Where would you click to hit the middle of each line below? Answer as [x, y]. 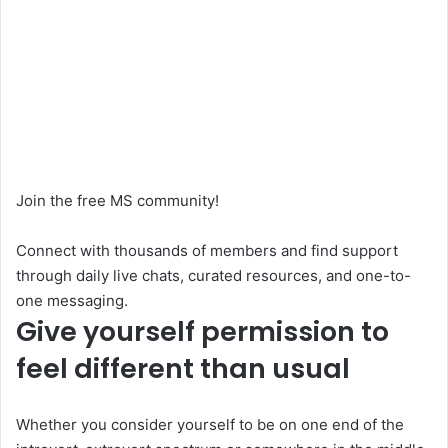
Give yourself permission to [202, 331]
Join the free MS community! [117, 200]
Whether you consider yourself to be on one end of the [210, 424]
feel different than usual [183, 368]
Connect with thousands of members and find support [207, 250]
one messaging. [72, 300]
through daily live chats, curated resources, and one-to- [213, 275]
